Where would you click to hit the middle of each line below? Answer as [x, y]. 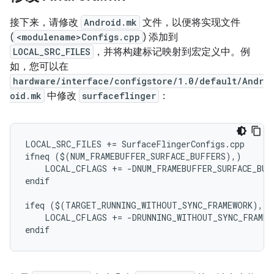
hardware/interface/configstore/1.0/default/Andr [138, 81]
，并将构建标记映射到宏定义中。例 [172, 52]
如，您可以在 [39, 67]
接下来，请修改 [45, 23]
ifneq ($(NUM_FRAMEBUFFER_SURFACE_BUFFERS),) [133, 156]
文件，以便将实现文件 [190, 23]
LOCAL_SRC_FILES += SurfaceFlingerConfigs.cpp [135, 144]
